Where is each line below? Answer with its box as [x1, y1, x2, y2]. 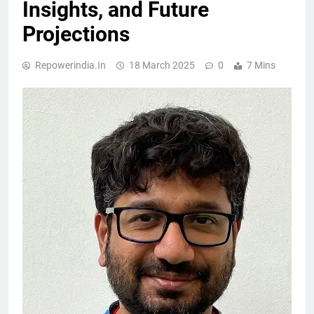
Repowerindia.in [35, 59, 106, 71]
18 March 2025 [129, 59, 195, 71]
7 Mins [247, 59, 275, 71]
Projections [22, 21, 130, 46]
